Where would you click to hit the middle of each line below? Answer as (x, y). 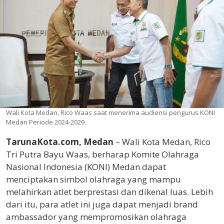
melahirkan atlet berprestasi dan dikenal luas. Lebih (109, 192)
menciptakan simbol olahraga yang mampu (93, 179)
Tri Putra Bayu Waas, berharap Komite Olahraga (102, 154)
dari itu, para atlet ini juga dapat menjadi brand (102, 204)
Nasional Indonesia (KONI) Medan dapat (86, 167)
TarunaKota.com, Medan (60, 142)
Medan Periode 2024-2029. (46, 122)
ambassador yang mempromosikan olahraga (96, 217)
